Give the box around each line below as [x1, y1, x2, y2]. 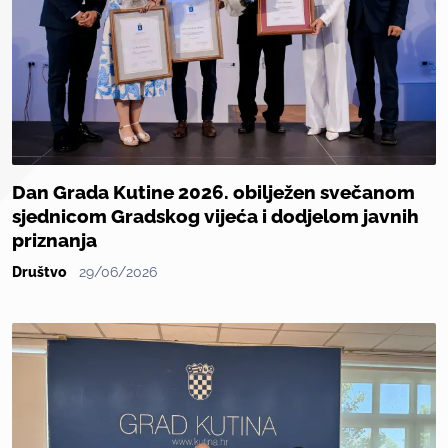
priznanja [12, 230, 97, 252]
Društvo [12, 264, 67, 281]
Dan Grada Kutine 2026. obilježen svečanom [12, 182, 415, 204]
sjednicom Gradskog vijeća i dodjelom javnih [12, 206, 419, 228]
